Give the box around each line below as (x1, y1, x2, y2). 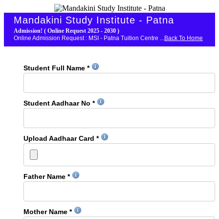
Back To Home (164, 35, 203, 42)
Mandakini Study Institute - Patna (14, 15, 174, 25)
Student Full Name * (23, 64, 91, 72)
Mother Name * (23, 208, 74, 216)
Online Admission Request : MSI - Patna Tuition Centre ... (14, 35, 164, 42)
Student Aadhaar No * (23, 99, 97, 107)
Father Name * (23, 173, 72, 180)
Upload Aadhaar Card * (23, 134, 101, 142)
